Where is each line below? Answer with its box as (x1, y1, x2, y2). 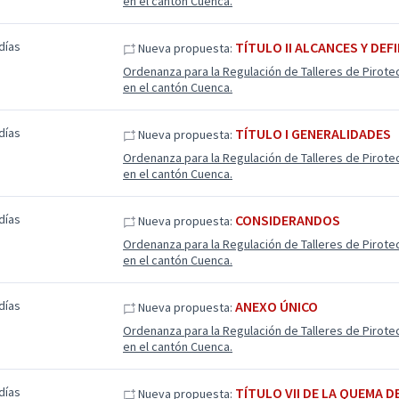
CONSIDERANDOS (234, 211, 340, 229)
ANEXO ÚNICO (234, 297, 318, 315)
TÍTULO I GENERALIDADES (234, 125, 391, 142)
